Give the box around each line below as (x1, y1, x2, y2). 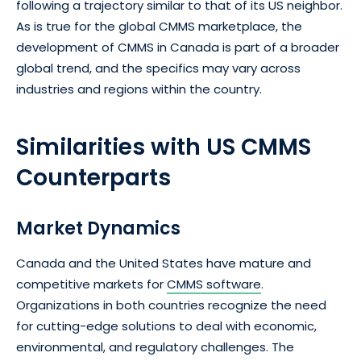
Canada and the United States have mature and (16, 254, 311, 272)
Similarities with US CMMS (16, 131, 311, 163)
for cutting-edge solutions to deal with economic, (16, 317, 317, 334)
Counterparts (16, 161, 171, 193)
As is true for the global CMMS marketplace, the (16, 17, 302, 35)
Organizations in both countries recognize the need (16, 296, 326, 313)
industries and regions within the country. (16, 80, 265, 98)
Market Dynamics (16, 215, 180, 241)
